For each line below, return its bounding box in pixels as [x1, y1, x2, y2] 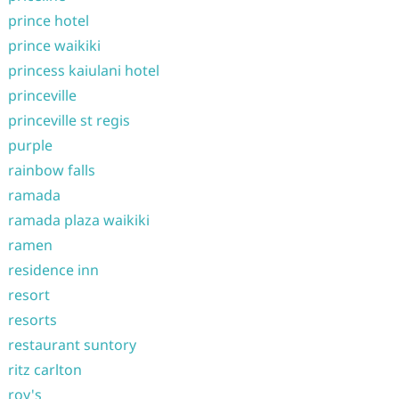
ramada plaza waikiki [7, 210, 150, 230]
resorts [7, 310, 57, 330]
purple [7, 135, 53, 155]
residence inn [7, 260, 99, 280]
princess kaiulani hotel [7, 61, 159, 80]
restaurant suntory [7, 335, 136, 354]
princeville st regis [7, 110, 130, 130]
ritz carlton [7, 360, 82, 379]
